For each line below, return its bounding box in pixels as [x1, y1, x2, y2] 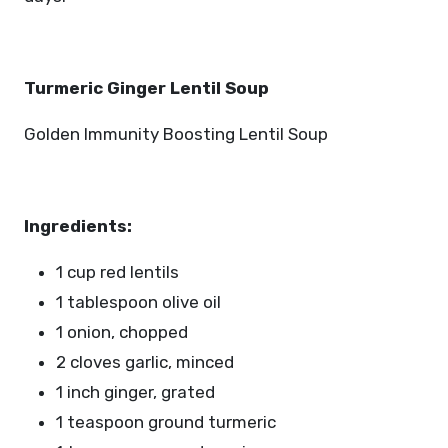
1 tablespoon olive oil [56, 292, 221, 312]
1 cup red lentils [56, 262, 179, 282]
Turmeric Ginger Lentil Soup [24, 78, 269, 98]
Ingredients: [24, 216, 132, 236]
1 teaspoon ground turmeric [56, 412, 276, 432]
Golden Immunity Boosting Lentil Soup [24, 124, 328, 144]
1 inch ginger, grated [56, 382, 215, 402]
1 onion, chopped [56, 322, 188, 342]
